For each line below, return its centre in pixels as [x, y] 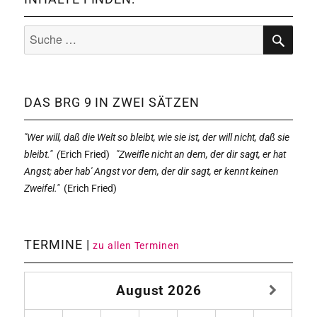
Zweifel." [42, 189]
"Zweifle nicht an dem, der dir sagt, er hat [201, 155]
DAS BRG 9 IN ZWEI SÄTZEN [112, 103]
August [140, 291]
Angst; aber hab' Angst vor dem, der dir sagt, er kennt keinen [152, 172]
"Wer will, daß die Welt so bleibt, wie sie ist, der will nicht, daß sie [157, 138]
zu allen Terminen [136, 246]
